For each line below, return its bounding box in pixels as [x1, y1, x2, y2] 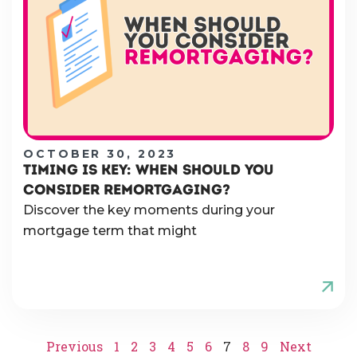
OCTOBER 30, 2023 [23, 146, 177, 161]
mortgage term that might [23, 222, 197, 238]
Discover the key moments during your [23, 202, 275, 218]
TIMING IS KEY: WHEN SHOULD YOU [23, 160, 273, 178]
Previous [45, 337, 103, 355]
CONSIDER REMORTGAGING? [23, 180, 230, 198]
